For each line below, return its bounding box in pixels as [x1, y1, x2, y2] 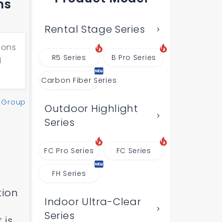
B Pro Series [111, 53, 156, 62]
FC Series [116, 146, 151, 156]
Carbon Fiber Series [41, 75, 117, 85]
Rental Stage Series [45, 22, 145, 36]
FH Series [52, 168, 86, 178]
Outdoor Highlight [45, 102, 138, 115]
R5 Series [52, 53, 86, 62]
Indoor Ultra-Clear [45, 195, 141, 209]
